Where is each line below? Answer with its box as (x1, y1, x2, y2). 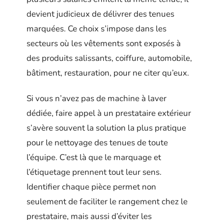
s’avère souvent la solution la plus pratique (27, 122, 186, 134)
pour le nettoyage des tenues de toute (27, 137, 168, 149)
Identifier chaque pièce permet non (27, 181, 156, 193)
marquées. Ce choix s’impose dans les (27, 23, 166, 34)
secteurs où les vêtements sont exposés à (27, 37, 181, 49)
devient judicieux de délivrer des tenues (27, 8, 174, 20)
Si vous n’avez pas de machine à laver (27, 93, 166, 105)
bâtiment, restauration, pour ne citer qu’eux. (27, 67, 189, 79)
